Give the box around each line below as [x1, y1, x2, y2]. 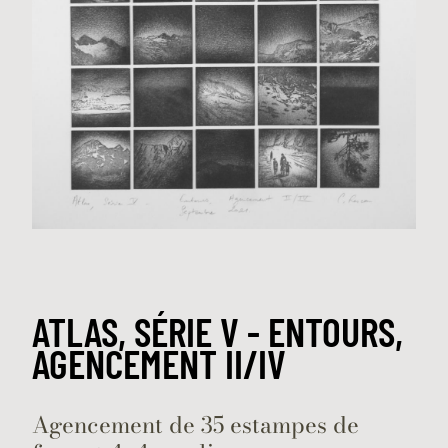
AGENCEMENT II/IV [32, 339, 286, 388]
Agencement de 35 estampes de [32, 408, 359, 443]
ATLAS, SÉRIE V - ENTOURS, [32, 307, 403, 356]
